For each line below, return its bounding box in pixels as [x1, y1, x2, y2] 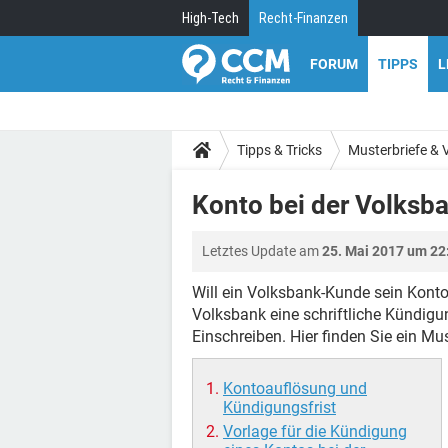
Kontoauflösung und [223, 379, 367, 398]
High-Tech [182, 10, 239, 26]
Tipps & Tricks [237, 141, 322, 158]
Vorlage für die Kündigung [223, 422, 407, 441]
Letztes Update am [202, 243, 322, 259]
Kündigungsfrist [223, 398, 336, 417]
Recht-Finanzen [259, 10, 348, 26]
